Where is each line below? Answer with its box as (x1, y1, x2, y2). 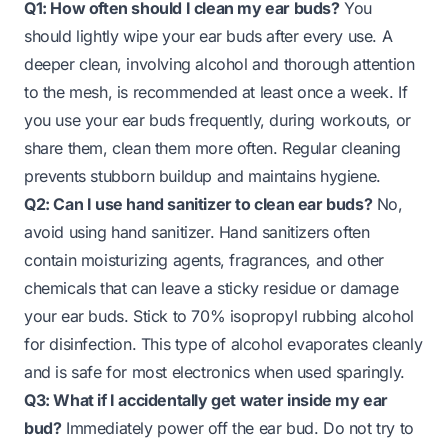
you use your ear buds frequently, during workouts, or (24, 110, 411, 131)
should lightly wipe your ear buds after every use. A (24, 26, 393, 47)
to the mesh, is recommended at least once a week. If (24, 82, 408, 103)
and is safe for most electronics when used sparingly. (24, 362, 405, 383)
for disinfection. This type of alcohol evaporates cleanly (24, 334, 423, 355)
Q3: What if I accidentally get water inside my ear (24, 390, 389, 411)
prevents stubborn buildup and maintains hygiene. (24, 166, 381, 187)
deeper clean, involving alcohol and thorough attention (24, 54, 415, 75)
